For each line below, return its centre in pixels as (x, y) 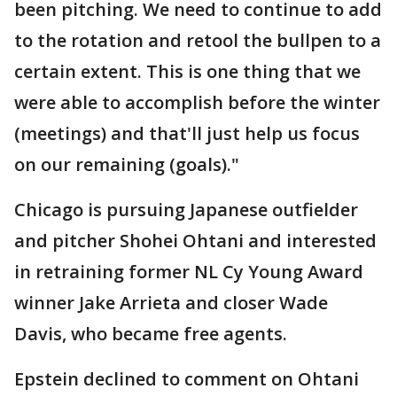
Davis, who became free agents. (151, 334)
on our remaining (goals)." (127, 165)
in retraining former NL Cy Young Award (189, 272)
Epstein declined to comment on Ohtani (187, 379)
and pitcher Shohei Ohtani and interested (195, 241)
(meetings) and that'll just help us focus (187, 134)
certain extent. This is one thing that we (187, 72)
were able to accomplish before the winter (197, 103)
